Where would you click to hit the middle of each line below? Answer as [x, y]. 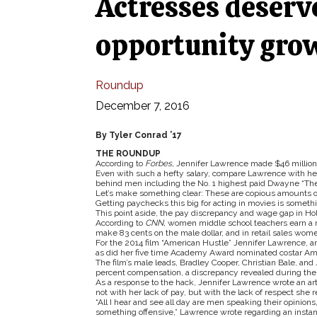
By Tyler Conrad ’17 [138, 135]
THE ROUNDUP [128, 154]
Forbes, [160, 163]
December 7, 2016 [142, 106]
